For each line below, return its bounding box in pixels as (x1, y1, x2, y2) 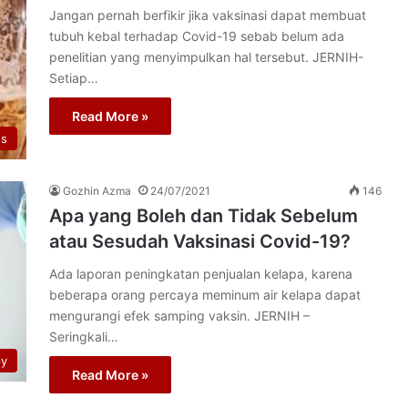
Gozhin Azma (63, 183, 131, 198)
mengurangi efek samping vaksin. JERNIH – (49, 307, 310, 323)
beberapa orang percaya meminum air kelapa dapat (49, 286, 361, 302)
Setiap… (49, 70, 98, 86)
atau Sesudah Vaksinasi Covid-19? (49, 229, 351, 252)
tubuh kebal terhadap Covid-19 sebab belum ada (49, 28, 344, 44)
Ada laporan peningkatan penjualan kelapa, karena (49, 265, 352, 281)
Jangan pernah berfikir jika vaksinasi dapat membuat (49, 7, 366, 23)
